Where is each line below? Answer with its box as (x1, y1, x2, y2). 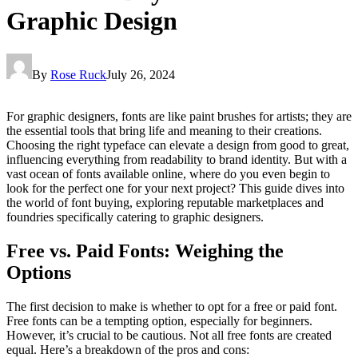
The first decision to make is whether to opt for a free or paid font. (6, 299, 337, 313)
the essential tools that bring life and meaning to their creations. (6, 123, 322, 137)
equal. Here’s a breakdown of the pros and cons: (6, 342, 249, 356)
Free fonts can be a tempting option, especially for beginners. (6, 313, 312, 328)
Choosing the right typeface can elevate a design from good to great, (6, 137, 349, 152)
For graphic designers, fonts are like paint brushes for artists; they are (6, 109, 352, 123)
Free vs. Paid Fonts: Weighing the (6, 240, 284, 261)
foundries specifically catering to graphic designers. (6, 209, 264, 224)
